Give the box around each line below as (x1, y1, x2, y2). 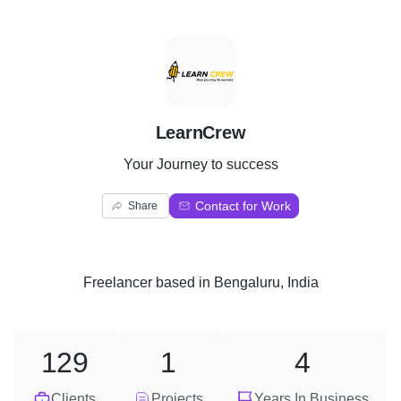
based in (151, 275, 214, 290)
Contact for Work (195, 199, 291, 213)
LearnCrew (155, 123, 246, 142)
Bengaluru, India (213, 275, 319, 290)
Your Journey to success (123, 157, 278, 172)
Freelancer (82, 275, 152, 290)
